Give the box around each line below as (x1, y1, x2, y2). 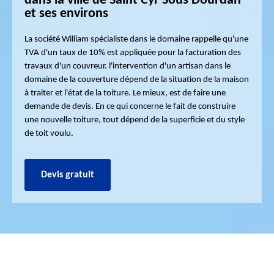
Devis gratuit (41, 170, 94, 180)
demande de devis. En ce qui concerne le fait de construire (24, 102, 235, 111)
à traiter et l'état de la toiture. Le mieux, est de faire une (24, 89, 226, 98)
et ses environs (24, 7, 108, 21)
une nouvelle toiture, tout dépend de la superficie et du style (24, 116, 245, 125)
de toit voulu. (24, 129, 73, 138)
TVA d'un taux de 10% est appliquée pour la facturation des (24, 48, 241, 57)
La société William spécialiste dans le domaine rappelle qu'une (24, 35, 248, 44)
